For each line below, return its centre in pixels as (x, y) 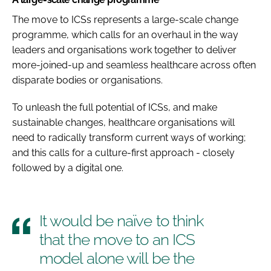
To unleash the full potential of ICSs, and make (115, 107)
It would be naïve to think (122, 220)
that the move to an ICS (117, 239)
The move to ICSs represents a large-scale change (125, 19)
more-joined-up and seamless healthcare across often (134, 65)
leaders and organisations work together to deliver (124, 50)
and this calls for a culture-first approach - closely (123, 152)
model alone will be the (117, 258)
